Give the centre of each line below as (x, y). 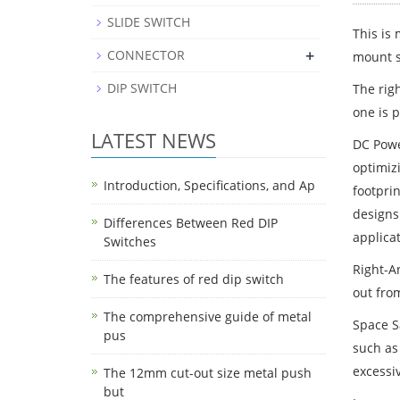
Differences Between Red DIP (191, 223)
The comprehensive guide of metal (208, 317)
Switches (130, 242)
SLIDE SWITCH (149, 22)
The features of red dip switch (194, 279)
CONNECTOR (146, 55)
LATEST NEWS (154, 140)
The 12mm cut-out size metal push (208, 373)
